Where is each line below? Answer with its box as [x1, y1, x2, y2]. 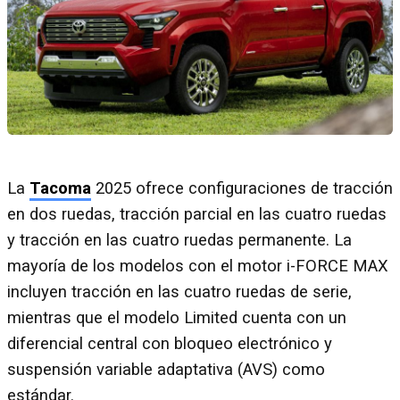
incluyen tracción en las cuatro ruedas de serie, [7, 282, 352, 303]
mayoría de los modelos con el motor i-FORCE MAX [7, 256, 388, 277]
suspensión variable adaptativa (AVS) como [7, 360, 325, 380]
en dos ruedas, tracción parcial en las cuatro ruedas [7, 204, 387, 225]
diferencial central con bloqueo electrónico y [7, 334, 332, 354]
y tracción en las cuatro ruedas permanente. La [7, 230, 352, 251]
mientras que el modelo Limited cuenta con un [7, 308, 346, 329]
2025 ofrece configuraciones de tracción [91, 179, 393, 199]
